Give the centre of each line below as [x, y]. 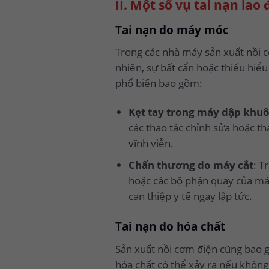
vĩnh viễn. [151, 144]
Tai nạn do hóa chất [170, 227]
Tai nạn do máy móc [172, 30]
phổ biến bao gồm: [159, 83]
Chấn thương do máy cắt [191, 165]
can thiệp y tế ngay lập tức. [190, 196]
